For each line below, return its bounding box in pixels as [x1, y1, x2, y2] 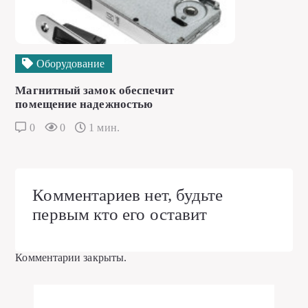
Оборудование [33, 58, 105, 70]
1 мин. [86, 122, 120, 134]
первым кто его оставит [32, 205, 208, 224]
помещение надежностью [15, 98, 153, 111]
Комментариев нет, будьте [32, 186, 223, 205]
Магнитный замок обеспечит [15, 84, 175, 98]
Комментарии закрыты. [15, 252, 127, 264]
